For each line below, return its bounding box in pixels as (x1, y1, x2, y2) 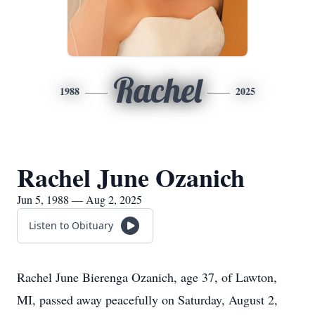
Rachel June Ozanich (17, 159, 245, 195)
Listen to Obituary (29, 219, 113, 232)
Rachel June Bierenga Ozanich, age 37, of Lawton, (17, 269, 277, 285)
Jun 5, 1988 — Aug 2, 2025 (17, 192, 142, 207)
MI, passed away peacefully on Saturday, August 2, (17, 291, 278, 308)
